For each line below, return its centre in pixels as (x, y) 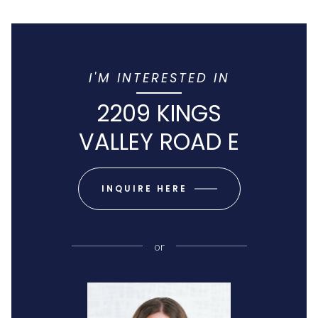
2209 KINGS (159, 113)
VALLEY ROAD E (159, 141)
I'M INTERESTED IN (159, 77)
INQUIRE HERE (144, 188)
